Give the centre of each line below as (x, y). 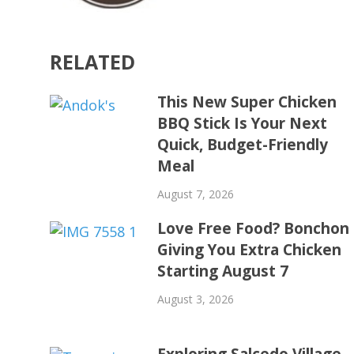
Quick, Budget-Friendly (243, 144)
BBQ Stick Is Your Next (243, 123)
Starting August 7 (223, 271)
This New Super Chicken (247, 102)
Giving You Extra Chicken (250, 249)
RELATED (92, 61)
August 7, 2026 (196, 194)
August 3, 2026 (196, 299)
